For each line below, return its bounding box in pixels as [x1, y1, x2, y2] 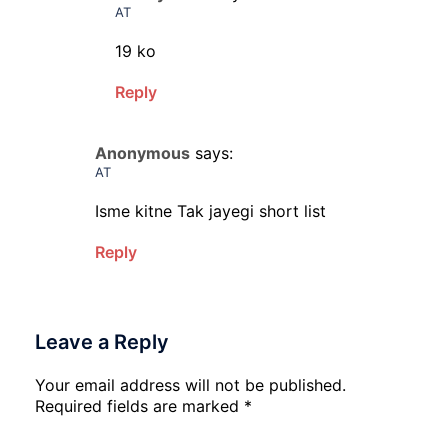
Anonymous [95, 143, 190, 163]
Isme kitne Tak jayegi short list [95, 201, 326, 221]
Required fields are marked [35, 396, 244, 416]
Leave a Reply [35, 330, 169, 354]
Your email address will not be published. [35, 375, 346, 395]
